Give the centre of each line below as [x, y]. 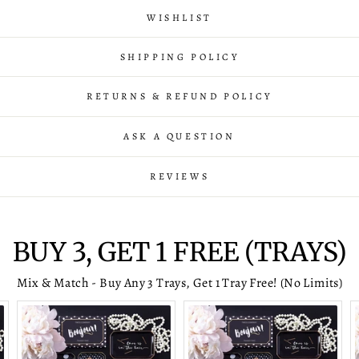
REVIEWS [179, 176]
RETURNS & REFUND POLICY [179, 96]
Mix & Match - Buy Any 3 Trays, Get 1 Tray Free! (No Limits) [179, 282]
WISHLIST [179, 17]
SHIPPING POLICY [179, 56]
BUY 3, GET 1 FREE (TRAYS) [179, 252]
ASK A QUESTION [179, 136]
